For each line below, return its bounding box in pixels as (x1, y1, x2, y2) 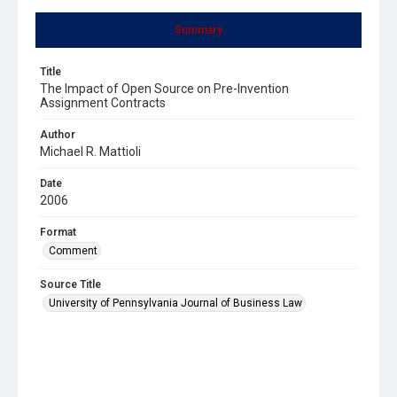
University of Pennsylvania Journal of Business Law (49, 296, 302, 309)
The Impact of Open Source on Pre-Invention (40, 81, 289, 96)
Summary (175, 23, 222, 36)
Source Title (40, 277, 101, 291)
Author (40, 128, 75, 141)
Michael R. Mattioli (40, 144, 141, 159)
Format (40, 225, 76, 238)
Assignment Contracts (40, 95, 166, 110)
